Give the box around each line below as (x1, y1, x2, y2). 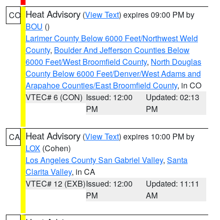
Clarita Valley (26, 166, 72, 177)
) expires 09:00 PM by (119, 9, 194, 20)
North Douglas (151, 56, 201, 67)
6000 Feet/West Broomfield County (26, 56, 147, 67)
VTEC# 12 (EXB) (26, 178, 85, 189)
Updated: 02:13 (146, 91, 200, 103)
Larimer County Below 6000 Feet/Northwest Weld (26, 32, 198, 44)
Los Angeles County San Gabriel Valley (26, 154, 163, 165)
